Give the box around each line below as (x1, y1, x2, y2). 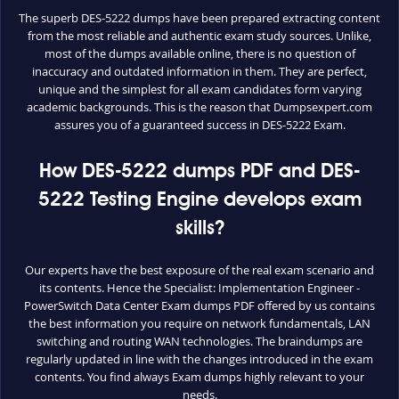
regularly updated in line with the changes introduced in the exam (26, 351, 373, 367)
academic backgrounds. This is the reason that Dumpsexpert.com (27, 99, 372, 115)
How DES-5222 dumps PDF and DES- (39, 162, 360, 182)
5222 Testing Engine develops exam (37, 191, 362, 210)
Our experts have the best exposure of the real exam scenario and (25, 262, 374, 278)
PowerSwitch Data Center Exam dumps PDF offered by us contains (24, 297, 375, 313)
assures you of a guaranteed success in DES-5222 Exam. (53, 117, 346, 133)
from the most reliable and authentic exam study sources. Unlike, (28, 28, 371, 44)
